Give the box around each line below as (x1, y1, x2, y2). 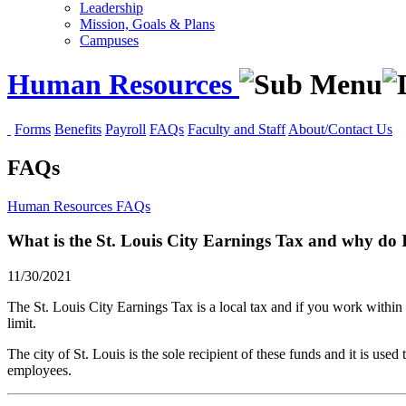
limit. (7, 315, 36, 332)
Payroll (105, 121, 146, 137)
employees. (7, 362, 72, 379)
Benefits (54, 121, 101, 137)
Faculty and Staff (188, 121, 285, 137)
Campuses (80, 33, 139, 48)
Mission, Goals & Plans (80, 16, 215, 32)
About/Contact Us (288, 121, 392, 137)
